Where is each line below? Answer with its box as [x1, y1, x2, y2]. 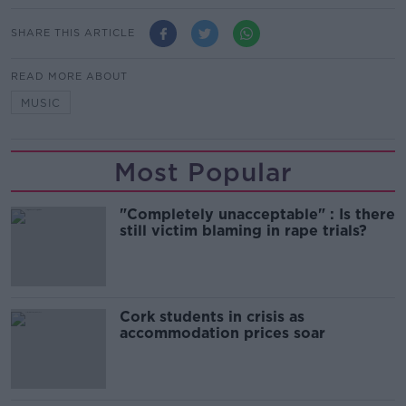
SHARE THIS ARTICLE [11, 26, 135, 39]
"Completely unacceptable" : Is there [120, 205, 395, 223]
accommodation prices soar [120, 324, 325, 342]
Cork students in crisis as [120, 307, 304, 325]
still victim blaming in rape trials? [120, 221, 367, 239]
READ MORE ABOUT [11, 69, 128, 82]
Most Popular [113, 156, 293, 188]
